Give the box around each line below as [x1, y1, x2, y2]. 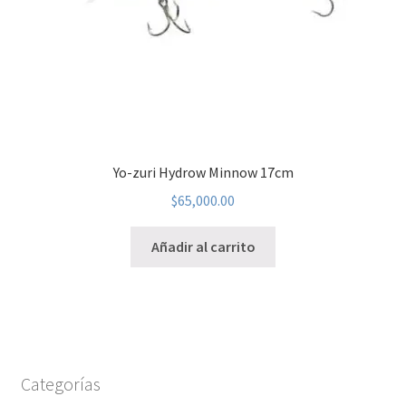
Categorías [20, 372, 101, 396]
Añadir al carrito [150, 237, 256, 256]
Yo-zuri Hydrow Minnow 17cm [112, 163, 294, 182]
